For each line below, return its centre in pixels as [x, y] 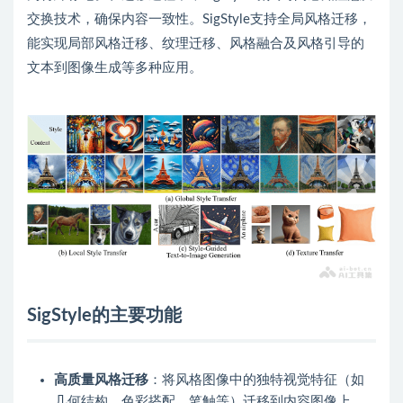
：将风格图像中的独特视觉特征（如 [256, 381]
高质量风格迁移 [101, 381]
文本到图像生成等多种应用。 [115, 68]
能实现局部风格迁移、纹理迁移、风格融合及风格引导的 [196, 44]
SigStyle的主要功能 [104, 316]
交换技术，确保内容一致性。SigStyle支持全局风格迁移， [199, 19]
